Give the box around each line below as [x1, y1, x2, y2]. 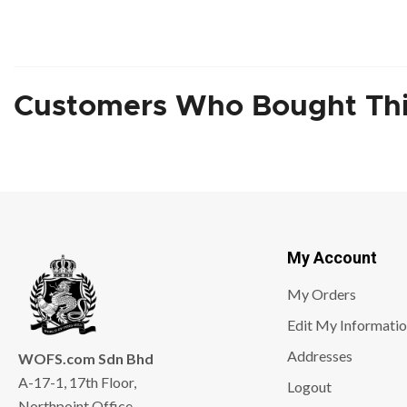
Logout [287, 377, 333, 395]
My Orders [287, 284, 357, 303]
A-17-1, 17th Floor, [18, 372, 137, 391]
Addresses [287, 346, 353, 364]
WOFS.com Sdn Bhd [18, 349, 154, 367]
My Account [287, 247, 378, 267]
